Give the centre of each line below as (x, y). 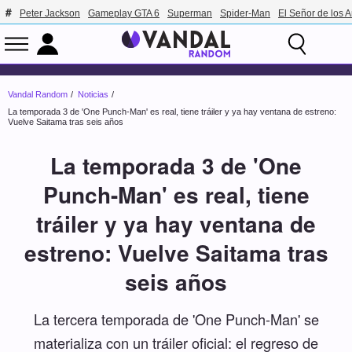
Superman (190, 13)
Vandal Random (38, 95)
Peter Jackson (50, 13)
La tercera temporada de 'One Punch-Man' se (176, 319)
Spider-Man (245, 13)
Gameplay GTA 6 (124, 13)
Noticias (93, 95)
